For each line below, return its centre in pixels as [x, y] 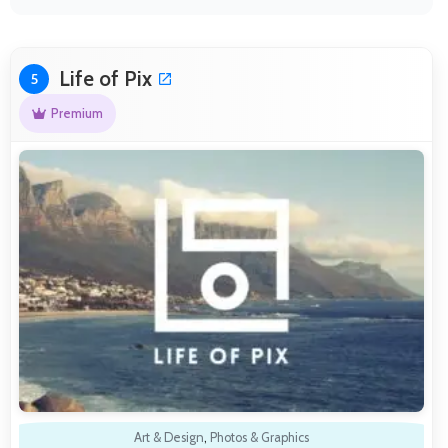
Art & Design [169, 438]
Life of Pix [105, 78]
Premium [76, 114]
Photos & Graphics [259, 438]
